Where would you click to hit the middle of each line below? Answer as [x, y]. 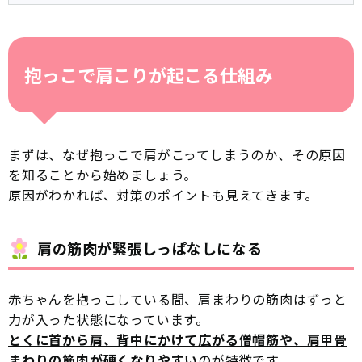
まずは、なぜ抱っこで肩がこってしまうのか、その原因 [177, 155]
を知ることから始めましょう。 [103, 175]
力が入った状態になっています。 [109, 320]
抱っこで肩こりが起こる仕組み [149, 75]
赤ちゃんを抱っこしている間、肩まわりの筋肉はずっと [178, 299]
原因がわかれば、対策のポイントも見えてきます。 [163, 195]
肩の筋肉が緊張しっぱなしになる [150, 248]
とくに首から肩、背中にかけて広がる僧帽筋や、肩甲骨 [178, 340]
